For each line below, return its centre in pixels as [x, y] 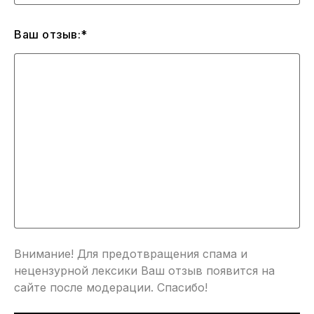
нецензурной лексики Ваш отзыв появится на [144, 271]
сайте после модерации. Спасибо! [111, 288]
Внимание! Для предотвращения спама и [131, 254]
